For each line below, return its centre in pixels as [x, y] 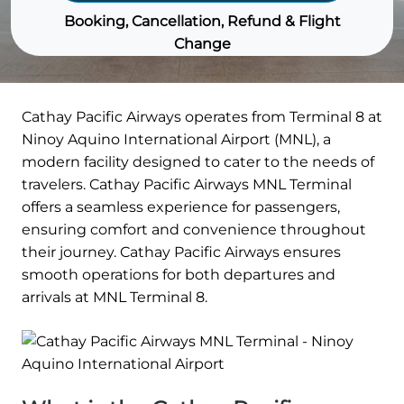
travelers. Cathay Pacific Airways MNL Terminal [187, 185]
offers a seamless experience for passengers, [181, 207]
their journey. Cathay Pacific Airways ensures [181, 252]
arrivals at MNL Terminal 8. [115, 298]
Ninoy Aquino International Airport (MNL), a [176, 140]
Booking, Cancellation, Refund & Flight [202, 21]
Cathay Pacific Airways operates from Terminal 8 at [202, 117]
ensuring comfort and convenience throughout [194, 230]
